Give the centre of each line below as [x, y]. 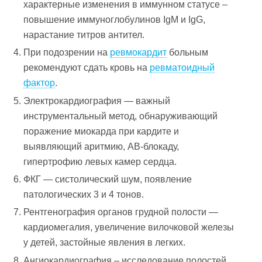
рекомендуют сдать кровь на [87, 68]
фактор [39, 83]
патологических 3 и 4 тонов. [84, 194]
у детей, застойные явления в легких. [105, 243]
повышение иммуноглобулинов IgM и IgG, [115, 19]
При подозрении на [67, 53]
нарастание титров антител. [84, 35]
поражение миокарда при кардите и [101, 131]
